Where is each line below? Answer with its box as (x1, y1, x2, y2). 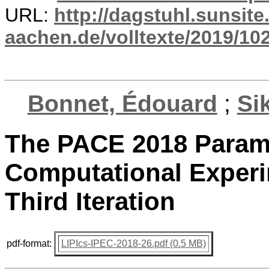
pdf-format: (7, 238, 52, 249)
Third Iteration (5, 187, 175, 216)
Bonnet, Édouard (27, 91, 217, 116)
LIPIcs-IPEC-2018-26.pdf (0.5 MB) (61, 238, 206, 249)
